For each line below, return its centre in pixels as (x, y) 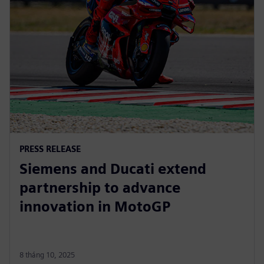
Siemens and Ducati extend (113, 169)
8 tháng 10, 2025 (47, 255)
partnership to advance (100, 187)
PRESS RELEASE (50, 148)
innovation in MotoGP (95, 206)
